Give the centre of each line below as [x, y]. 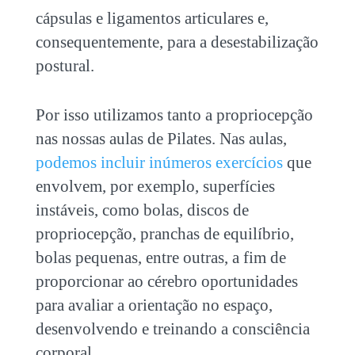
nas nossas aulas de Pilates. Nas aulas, [161, 138]
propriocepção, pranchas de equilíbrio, [164, 233]
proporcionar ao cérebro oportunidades [166, 281]
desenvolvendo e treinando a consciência [172, 328]
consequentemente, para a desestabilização [177, 42]
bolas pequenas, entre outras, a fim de [160, 257]
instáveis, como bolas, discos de [142, 210]
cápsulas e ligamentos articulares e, [152, 18]
